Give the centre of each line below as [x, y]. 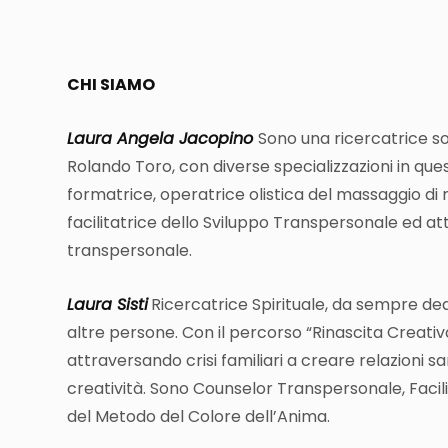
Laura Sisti [107, 305]
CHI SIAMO [111, 85]
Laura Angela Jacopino [162, 139]
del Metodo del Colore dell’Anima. [198, 417]
